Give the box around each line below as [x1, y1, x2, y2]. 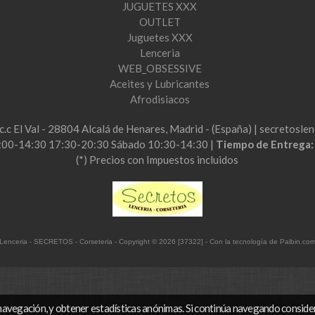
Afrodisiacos [129, 93, 190, 105]
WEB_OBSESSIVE [117, 62, 202, 75]
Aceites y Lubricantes [110, 77, 210, 90]
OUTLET [139, 15, 181, 28]
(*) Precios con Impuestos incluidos [76, 153, 239, 166]
